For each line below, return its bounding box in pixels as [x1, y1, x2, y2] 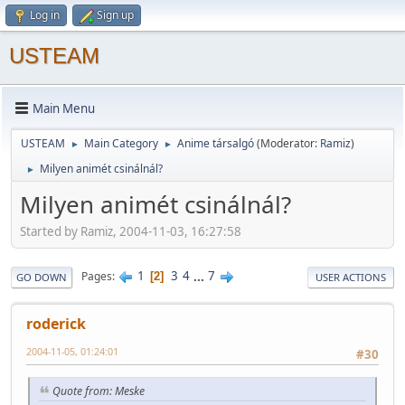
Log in [30, 7, 60, 23]
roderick [26, 313, 86, 334]
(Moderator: [257, 136, 320, 151]
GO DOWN [16, 269, 67, 284]
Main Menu [33, 99, 95, 117]
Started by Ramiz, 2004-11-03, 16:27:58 [20, 222, 241, 240]
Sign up [97, 7, 134, 23]
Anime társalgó [177, 136, 254, 151]
